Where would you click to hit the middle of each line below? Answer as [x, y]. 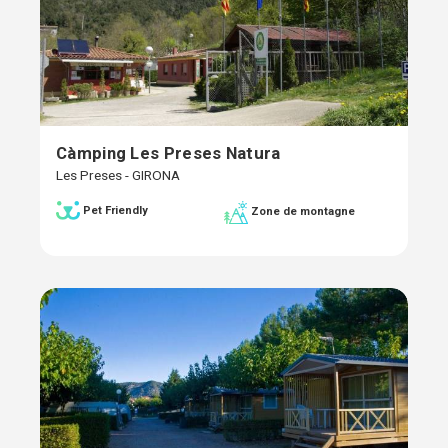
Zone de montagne [303, 212]
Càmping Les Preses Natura [168, 152]
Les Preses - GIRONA [118, 174]
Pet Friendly [115, 210]
